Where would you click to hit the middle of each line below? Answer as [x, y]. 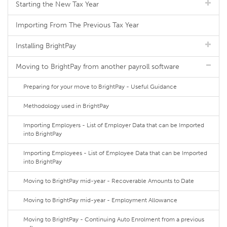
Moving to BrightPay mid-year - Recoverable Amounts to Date [109, 181]
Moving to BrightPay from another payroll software [98, 67]
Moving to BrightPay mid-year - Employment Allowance [100, 200]
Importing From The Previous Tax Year [77, 25]
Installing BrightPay [46, 46]
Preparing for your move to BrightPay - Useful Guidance [100, 87]
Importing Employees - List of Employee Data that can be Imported [115, 153]
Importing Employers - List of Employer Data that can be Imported [114, 125]
